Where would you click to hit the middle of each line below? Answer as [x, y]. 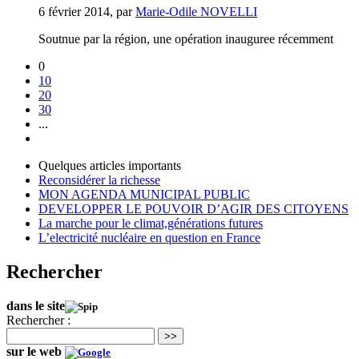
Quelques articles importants [110, 165]
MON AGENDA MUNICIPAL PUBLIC [144, 194]
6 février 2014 [74, 11]
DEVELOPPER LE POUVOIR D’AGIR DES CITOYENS [194, 208]
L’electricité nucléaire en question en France [149, 237]
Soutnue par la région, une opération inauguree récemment [186, 38]
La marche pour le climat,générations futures [151, 223]
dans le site [36, 305]
